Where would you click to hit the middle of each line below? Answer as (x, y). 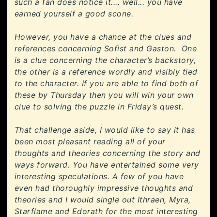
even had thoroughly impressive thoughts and (104, 188)
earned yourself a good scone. (74, 14)
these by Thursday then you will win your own (104, 95)
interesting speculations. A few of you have (99, 177)
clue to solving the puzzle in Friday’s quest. (99, 107)
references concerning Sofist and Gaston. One (106, 49)
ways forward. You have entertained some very (107, 165)
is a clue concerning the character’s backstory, (105, 60)
